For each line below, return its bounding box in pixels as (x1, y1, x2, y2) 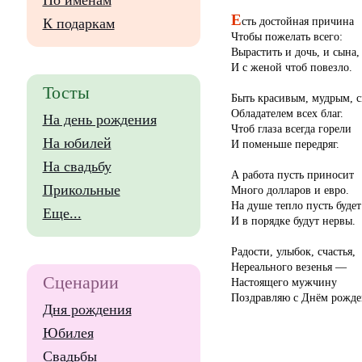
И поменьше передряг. (230, 137, 339, 151)
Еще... (42, 205, 82, 221)
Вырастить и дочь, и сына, (230, 45, 360, 59)
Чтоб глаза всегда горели (230, 122, 351, 136)
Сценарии (42, 272, 119, 293)
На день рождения (42, 112, 157, 128)
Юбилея (42, 325, 94, 341)
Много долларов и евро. (230, 183, 349, 197)
